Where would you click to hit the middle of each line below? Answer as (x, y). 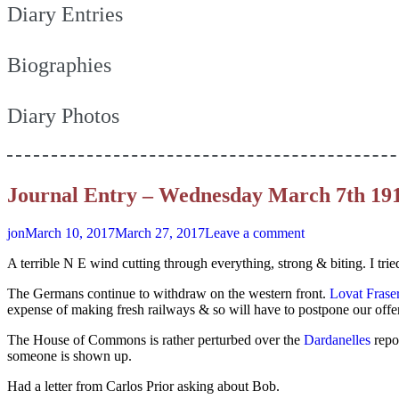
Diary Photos (63, 115)
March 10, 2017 (70, 232)
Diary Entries (65, 14)
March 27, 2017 (160, 232)
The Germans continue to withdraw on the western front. (168, 293)
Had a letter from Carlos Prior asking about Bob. (143, 386)
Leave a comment (255, 232)
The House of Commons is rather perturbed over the (155, 339)
